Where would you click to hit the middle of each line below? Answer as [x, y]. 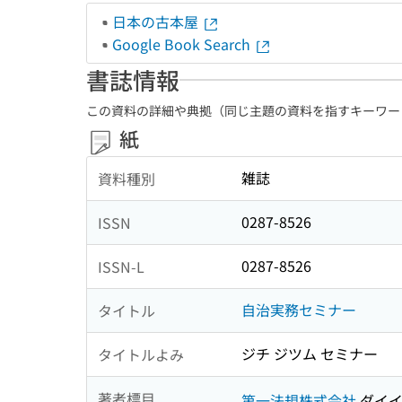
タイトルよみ [141, 354]
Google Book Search [183, 44]
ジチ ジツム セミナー [310, 354]
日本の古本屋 [157, 22]
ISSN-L [121, 266]
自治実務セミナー [299, 310]
